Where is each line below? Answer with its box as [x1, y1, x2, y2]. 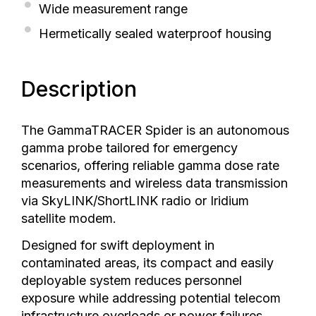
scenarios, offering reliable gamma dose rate [21, 158, 279, 173]
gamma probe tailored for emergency [21, 140, 238, 155]
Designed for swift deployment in [21, 238, 214, 253]
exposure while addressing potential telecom [21, 291, 281, 305]
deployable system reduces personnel [21, 273, 242, 288]
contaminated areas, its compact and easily [21, 255, 274, 270]
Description [21, 76, 137, 102]
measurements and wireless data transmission [21, 176, 288, 190]
